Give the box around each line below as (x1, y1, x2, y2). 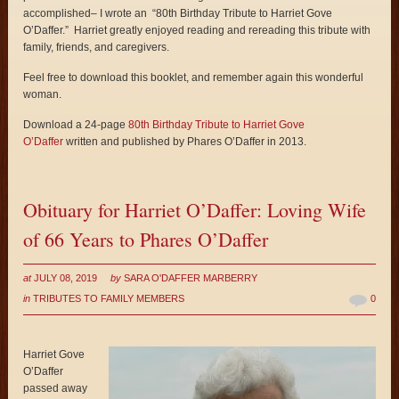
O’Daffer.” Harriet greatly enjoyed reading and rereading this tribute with (23, 24, 371, 37)
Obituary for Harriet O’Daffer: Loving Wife (23, 197, 367, 224)
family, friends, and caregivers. (23, 41, 170, 54)
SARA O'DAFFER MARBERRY (124, 273, 258, 284)
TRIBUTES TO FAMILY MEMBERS (33, 293, 185, 305)
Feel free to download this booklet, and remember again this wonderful (23, 71, 364, 85)
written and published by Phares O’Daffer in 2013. (63, 135, 307, 149)
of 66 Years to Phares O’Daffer (23, 226, 269, 253)
